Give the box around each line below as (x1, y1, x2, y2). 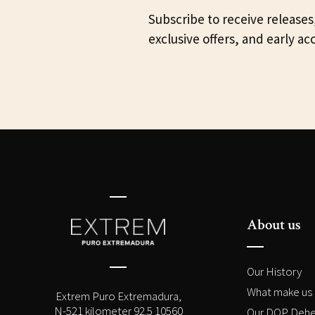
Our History (247, 264, 302, 280)
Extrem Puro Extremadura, (55, 288, 181, 304)
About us (247, 215, 301, 235)
